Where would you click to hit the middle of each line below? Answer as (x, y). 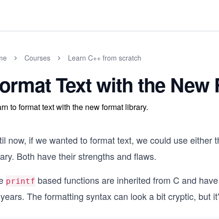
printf (21, 181)
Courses (37, 58)
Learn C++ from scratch (105, 58)
